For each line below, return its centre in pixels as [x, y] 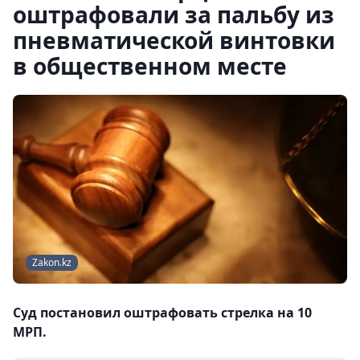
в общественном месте [150, 66]
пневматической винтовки [174, 40]
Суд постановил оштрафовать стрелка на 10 [162, 313]
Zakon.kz [52, 263]
